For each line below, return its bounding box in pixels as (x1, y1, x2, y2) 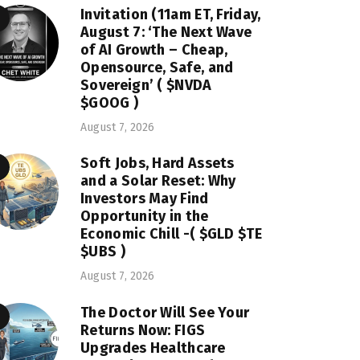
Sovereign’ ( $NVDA (80, 76, 212, 94)
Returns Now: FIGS (80, 321, 206, 340)
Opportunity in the (80, 207, 209, 226)
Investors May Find (80, 190, 209, 208)
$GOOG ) (80, 93, 139, 112)
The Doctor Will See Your (80, 304, 250, 322)
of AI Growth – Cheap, (80, 40, 228, 59)
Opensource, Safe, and (80, 58, 234, 76)
